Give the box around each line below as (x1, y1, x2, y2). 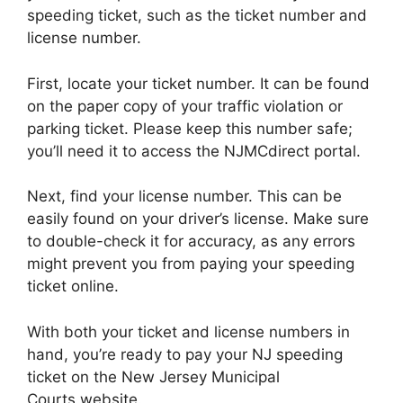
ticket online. (27, 277, 119, 295)
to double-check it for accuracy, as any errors (27, 232, 355, 250)
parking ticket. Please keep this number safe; (27, 119, 353, 138)
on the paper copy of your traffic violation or (27, 96, 343, 115)
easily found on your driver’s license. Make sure (27, 210, 369, 228)
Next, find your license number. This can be (27, 187, 342, 205)
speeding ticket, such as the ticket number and (27, 6, 367, 24)
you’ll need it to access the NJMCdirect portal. (27, 141, 361, 160)
